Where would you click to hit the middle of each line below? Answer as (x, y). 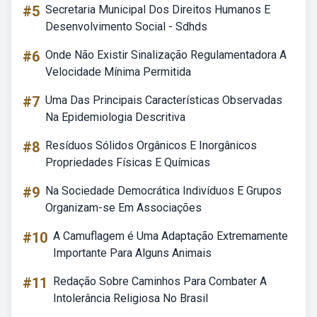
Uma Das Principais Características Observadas (164, 100)
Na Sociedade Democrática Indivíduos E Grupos (163, 191)
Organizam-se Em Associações (123, 208)
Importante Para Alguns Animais (132, 253)
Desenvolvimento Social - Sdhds (126, 27)
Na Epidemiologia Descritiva (115, 117)
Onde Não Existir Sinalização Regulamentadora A (166, 55)
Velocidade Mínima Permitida (118, 72)
